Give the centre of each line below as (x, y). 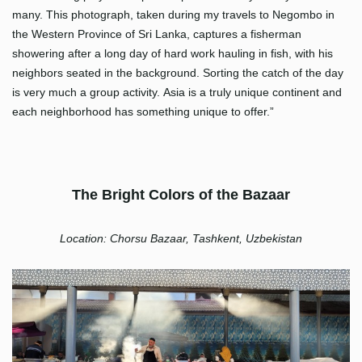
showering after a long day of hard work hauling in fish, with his (173, 53)
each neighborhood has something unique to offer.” (143, 111)
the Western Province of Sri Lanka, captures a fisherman (157, 34)
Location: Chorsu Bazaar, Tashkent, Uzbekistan (181, 238)
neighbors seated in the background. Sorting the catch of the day (178, 72)
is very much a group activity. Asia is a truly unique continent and (177, 92)
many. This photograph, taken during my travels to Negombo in (173, 14)
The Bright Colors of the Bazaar (181, 194)
